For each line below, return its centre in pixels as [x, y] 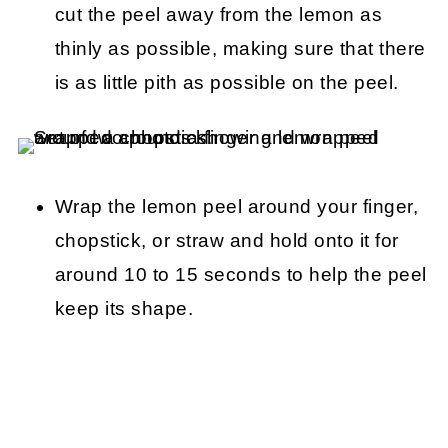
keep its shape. [124, 309]
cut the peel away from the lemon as [218, 15]
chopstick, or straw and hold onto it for [226, 241]
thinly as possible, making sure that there [240, 49]
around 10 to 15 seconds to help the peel [240, 275]
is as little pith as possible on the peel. [226, 83]
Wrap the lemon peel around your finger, [236, 207]
